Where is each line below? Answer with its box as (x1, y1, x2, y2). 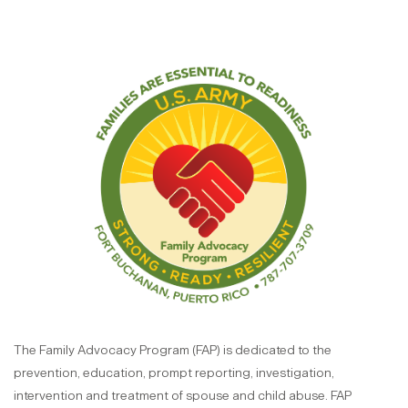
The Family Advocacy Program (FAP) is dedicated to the (14, 342, 331, 358)
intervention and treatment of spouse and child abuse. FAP (14, 388, 352, 403)
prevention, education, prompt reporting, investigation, (14, 365, 334, 381)
